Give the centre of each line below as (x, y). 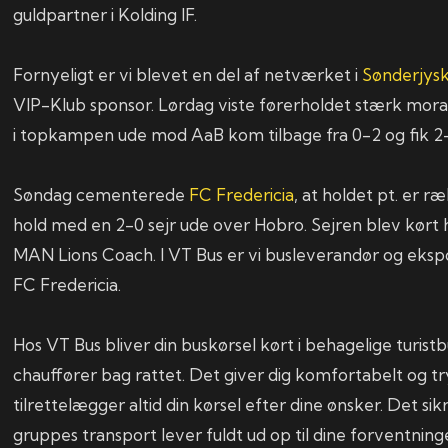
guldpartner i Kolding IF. (105, 15)
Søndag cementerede (101, 195)
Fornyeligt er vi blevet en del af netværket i (188, 75)
